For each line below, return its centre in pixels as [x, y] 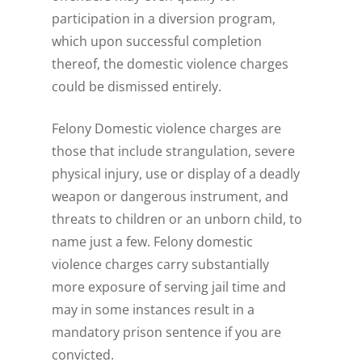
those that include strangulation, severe [174, 152]
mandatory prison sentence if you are [167, 333]
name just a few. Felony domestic [153, 242]
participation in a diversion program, [164, 19]
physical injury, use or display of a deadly [176, 174]
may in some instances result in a [154, 310]
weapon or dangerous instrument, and [170, 197]
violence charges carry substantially [161, 265]
